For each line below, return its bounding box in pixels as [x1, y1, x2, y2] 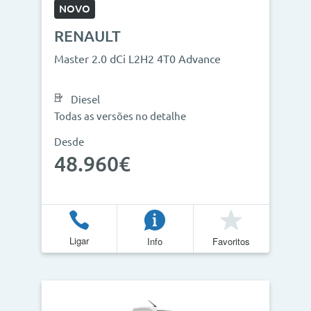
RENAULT [54, 27, 121, 44]
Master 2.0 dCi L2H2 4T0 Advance [54, 53, 221, 65]
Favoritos [212, 234, 251, 248]
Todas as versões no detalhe [54, 110, 186, 122]
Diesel [71, 94, 100, 106]
